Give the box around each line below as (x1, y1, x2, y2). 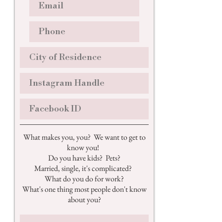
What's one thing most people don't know (22, 184, 147, 194)
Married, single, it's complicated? (34, 163, 135, 173)
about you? (67, 194, 101, 205)
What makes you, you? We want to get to (23, 132, 146, 142)
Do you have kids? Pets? (48, 153, 120, 163)
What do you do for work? (45, 173, 124, 184)
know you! (66, 142, 102, 153)
